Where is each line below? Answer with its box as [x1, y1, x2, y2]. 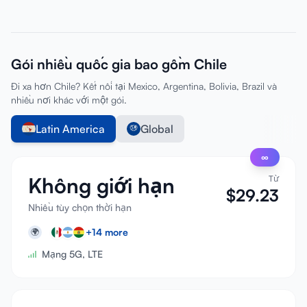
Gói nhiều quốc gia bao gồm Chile [11, 56, 227, 73]
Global [140, 122, 173, 136]
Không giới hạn [28, 173, 175, 198]
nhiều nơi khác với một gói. [11, 94, 127, 106]
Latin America [36, 122, 105, 136]
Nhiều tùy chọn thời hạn [28, 201, 132, 213]
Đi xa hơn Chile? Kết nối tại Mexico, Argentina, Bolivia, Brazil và [11, 80, 277, 92]
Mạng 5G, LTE [42, 248, 103, 260]
